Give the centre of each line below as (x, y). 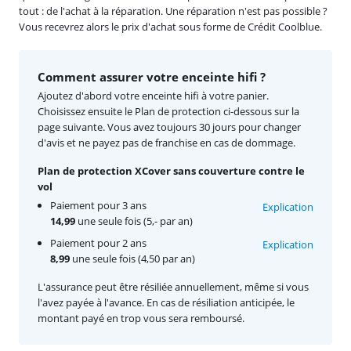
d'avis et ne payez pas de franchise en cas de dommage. (166, 142)
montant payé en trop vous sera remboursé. (141, 318)
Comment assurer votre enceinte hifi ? (152, 76)
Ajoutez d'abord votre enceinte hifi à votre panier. (153, 95)
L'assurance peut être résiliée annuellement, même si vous (173, 286)
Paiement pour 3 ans (98, 205)
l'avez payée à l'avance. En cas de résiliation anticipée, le (166, 302)
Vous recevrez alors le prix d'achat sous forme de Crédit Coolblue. (170, 26)
